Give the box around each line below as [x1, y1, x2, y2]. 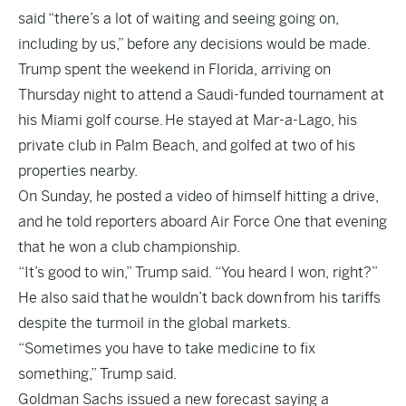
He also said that [18, 289, 131, 306]
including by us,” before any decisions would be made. [18, 35, 371, 53]
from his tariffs [282, 289, 381, 306]
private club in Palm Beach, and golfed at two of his [18, 137, 355, 154]
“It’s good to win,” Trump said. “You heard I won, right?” [18, 264, 378, 281]
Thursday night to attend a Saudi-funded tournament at [18, 86, 384, 103]
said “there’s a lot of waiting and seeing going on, [18, 10, 339, 27]
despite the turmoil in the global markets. [18, 314, 291, 332]
